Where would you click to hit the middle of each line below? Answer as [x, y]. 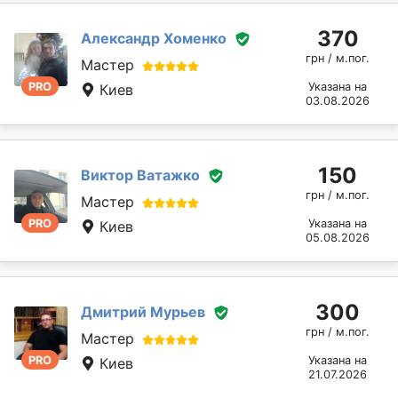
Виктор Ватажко [140, 175]
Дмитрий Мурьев [143, 311]
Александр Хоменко [154, 38]
